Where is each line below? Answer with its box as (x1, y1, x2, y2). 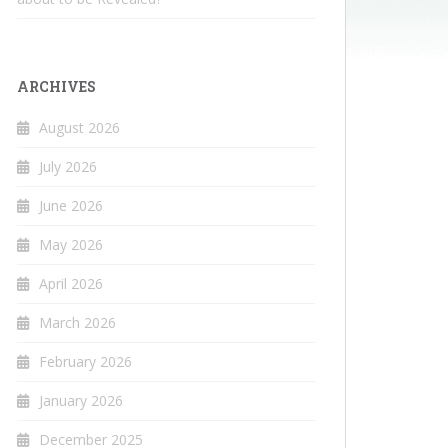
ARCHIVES (17, 77, 96, 97)
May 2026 (39, 235, 103, 255)
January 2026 (39, 391, 123, 411)
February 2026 (39, 352, 132, 372)
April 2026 (39, 274, 103, 294)
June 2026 (39, 196, 103, 216)
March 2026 (39, 313, 116, 333)
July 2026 (39, 157, 97, 177)
